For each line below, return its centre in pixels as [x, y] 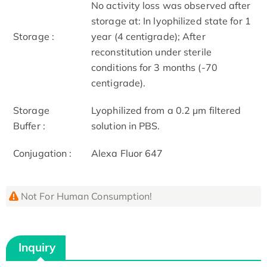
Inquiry [37, 247]
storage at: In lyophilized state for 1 [171, 21]
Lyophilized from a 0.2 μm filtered [166, 110]
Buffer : [29, 125]
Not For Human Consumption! [86, 196]
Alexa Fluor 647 [127, 153]
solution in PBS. [126, 125]
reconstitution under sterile [151, 52]
